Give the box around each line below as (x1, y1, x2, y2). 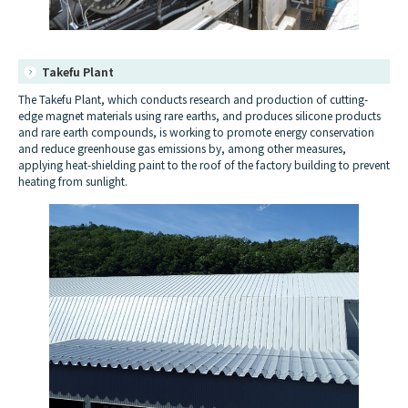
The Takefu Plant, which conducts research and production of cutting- (18, 91, 368, 107)
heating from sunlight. (18, 173, 127, 189)
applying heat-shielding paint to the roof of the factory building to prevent (18, 157, 390, 173)
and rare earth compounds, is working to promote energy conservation (18, 124, 374, 140)
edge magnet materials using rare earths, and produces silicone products (18, 107, 381, 124)
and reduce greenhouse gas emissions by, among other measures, (18, 140, 346, 157)
